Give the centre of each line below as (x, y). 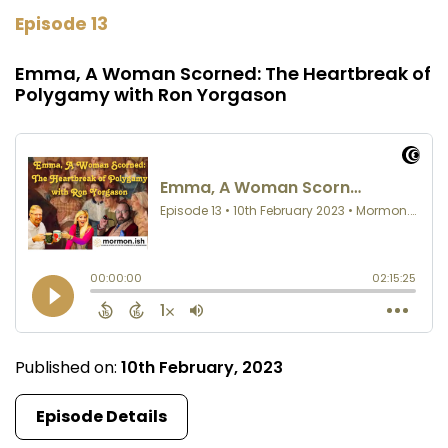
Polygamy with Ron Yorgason (151, 95)
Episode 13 (61, 24)
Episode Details (101, 417)
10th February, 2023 (202, 368)
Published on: (68, 368)
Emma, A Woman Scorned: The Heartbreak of (223, 74)
